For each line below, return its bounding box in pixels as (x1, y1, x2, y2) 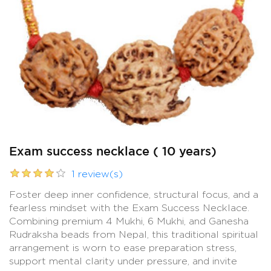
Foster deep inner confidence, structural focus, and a (9, 189, 258, 200)
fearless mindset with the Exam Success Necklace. (9, 203, 249, 214)
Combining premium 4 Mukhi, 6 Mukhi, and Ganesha (9, 216, 249, 227)
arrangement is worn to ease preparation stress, (9, 243, 237, 253)
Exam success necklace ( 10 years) (9, 146, 217, 158)
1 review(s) (71, 169, 123, 180)
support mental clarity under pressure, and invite (9, 256, 237, 267)
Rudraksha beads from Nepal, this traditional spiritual (9, 229, 258, 240)
